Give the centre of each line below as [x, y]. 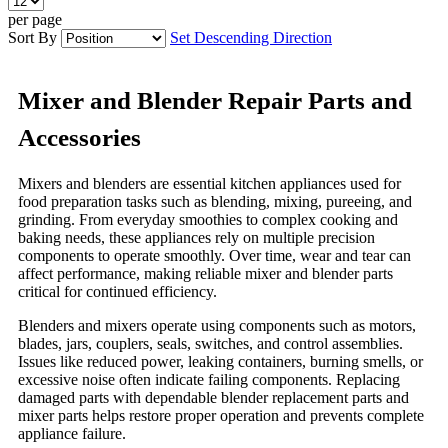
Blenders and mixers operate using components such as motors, [217, 326]
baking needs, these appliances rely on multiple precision [196, 238]
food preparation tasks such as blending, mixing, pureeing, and [215, 202]
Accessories [79, 137]
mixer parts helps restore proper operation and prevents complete [221, 416]
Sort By [32, 38]
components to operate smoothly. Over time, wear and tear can [214, 256]
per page [35, 20]
